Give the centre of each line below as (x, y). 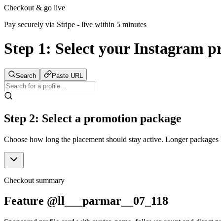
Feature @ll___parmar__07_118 (86, 201)
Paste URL (67, 75)
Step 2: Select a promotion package (93, 118)
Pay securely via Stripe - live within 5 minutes (75, 24)
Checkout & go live (35, 7)
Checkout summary (34, 180)
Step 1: (30, 49)
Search (26, 75)
